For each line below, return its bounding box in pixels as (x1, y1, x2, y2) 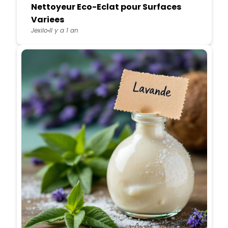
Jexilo (31, 26, 48, 35)
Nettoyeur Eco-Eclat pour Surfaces (31, 1, 181, 13)
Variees (31, 14, 64, 25)
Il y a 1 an (49, 26, 78, 35)
